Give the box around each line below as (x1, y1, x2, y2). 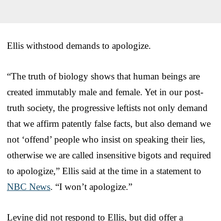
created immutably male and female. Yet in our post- (7, 86, 203, 97)
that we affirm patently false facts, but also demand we (7, 118, 211, 129)
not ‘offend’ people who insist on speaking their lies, (7, 134, 205, 145)
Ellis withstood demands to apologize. (7, 40, 151, 51)
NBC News (7, 181, 50, 192)
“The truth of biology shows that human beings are (7, 71, 200, 81)
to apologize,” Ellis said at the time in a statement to (7, 165, 201, 176)
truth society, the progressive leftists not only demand (7, 102, 208, 113)
